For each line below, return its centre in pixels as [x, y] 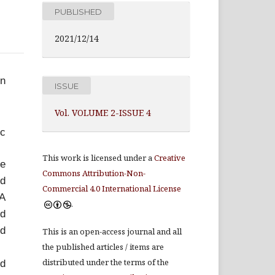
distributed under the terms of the [107, 262]
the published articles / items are [103, 247]
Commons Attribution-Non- [94, 173]
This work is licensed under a [98, 158]
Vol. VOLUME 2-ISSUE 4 [103, 113]
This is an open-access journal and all [112, 231]
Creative [170, 158]
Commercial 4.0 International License [112, 188]
